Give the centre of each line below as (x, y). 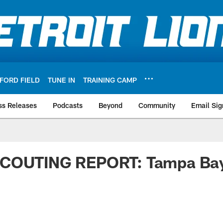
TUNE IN (61, 80)
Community (157, 105)
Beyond (111, 105)
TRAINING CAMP (110, 80)
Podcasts (68, 105)
